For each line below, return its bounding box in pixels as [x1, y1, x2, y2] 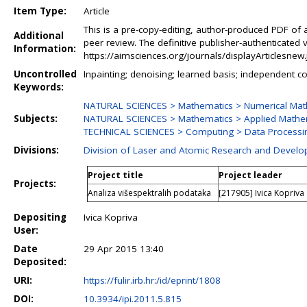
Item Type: [14, 5, 66, 17]
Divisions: [14, 144, 59, 156]
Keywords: [14, 81, 64, 93]
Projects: [14, 177, 56, 190]
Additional [14, 29, 64, 42]
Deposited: [14, 256, 66, 268]
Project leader [219, 169, 282, 181]
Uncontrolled [14, 68, 77, 80]
